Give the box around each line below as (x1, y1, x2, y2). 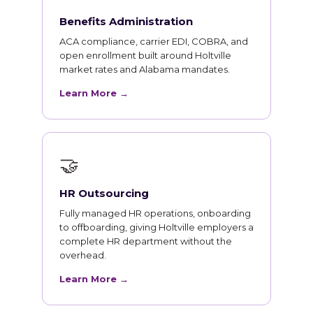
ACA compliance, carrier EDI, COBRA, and (59, 36, 248, 47)
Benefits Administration (59, 15, 193, 28)
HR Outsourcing (59, 187, 149, 200)
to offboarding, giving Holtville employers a (59, 221, 254, 233)
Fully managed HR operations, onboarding (59, 208, 251, 219)
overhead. (59, 249, 106, 261)
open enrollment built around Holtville (59, 50, 231, 61)
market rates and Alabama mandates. (59, 64, 230, 75)
